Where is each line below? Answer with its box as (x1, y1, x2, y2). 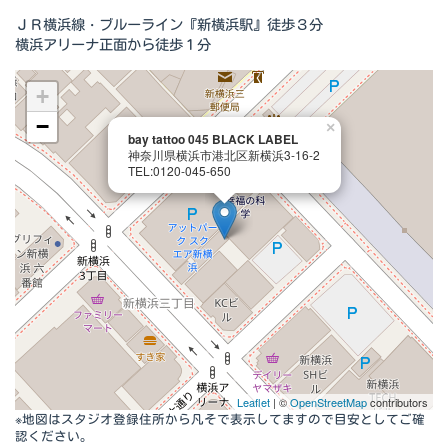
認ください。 (15, 426, 93, 444)
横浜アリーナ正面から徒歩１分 (15, 33, 211, 54)
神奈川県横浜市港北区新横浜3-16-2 (128, 145, 320, 163)
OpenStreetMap (290, 393, 367, 410)
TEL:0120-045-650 (128, 161, 231, 179)
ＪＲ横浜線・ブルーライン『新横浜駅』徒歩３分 (15, 13, 323, 34)
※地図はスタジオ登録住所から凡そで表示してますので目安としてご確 (15, 409, 425, 427)
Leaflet (237, 393, 270, 410)
